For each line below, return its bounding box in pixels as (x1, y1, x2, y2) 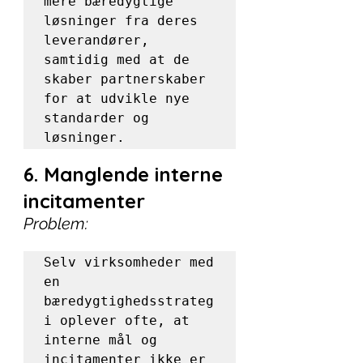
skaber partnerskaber (44, 71, 206, 87)
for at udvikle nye (44, 91, 190, 106)
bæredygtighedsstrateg (44, 293, 214, 309)
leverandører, (44, 32, 149, 48)
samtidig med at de (44, 52, 190, 67)
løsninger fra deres (44, 13, 198, 28)
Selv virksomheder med (44, 254, 214, 270)
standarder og (44, 110, 149, 126)
